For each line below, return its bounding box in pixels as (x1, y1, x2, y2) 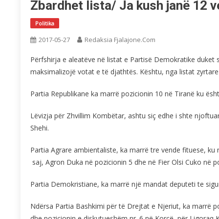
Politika (35, 20, 54, 27)
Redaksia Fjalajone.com (85, 35, 155, 44)
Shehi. (30, 123, 49, 133)
